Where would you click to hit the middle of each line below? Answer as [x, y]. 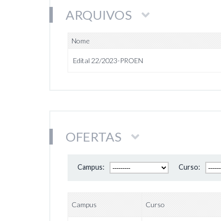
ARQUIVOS [99, 15]
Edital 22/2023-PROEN [108, 60]
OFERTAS [93, 137]
